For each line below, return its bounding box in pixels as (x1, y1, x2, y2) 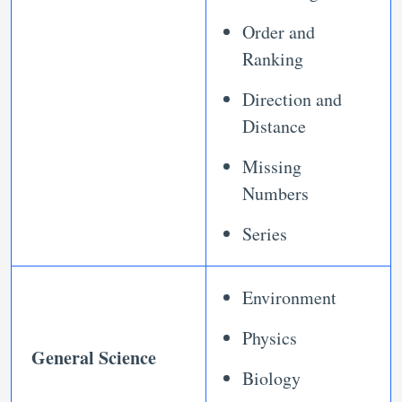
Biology (242, 366, 301, 391)
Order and (242, 20, 315, 45)
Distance (242, 114, 306, 139)
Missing (242, 154, 301, 179)
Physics (242, 326, 297, 351)
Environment (242, 285, 343, 310)
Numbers (242, 181, 309, 206)
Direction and (242, 87, 342, 112)
